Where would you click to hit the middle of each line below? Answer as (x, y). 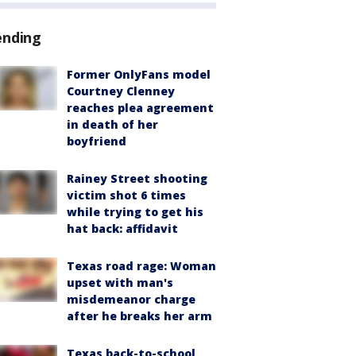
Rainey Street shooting (137, 178)
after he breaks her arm (139, 315)
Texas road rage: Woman (141, 265)
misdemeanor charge (131, 299)
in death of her (112, 124)
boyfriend (97, 141)
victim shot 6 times (126, 195)
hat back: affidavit (122, 228)
